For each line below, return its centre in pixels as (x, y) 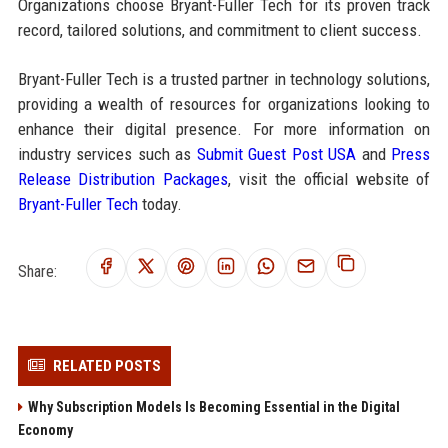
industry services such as (107, 153)
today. (159, 203)
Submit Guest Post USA (276, 153)
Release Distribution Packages (123, 178)
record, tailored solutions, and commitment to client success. (219, 29)
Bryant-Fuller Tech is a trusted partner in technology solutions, (224, 78)
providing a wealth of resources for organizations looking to (224, 103)
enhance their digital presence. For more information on (224, 128)
